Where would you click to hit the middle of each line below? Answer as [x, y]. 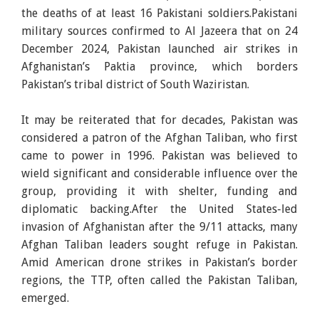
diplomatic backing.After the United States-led [159, 209]
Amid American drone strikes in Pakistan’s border [159, 262]
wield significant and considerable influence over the [159, 173]
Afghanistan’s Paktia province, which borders [159, 66]
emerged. [46, 298]
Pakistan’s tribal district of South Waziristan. [136, 84]
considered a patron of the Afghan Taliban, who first [159, 137]
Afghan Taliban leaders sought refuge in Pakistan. [159, 244]
